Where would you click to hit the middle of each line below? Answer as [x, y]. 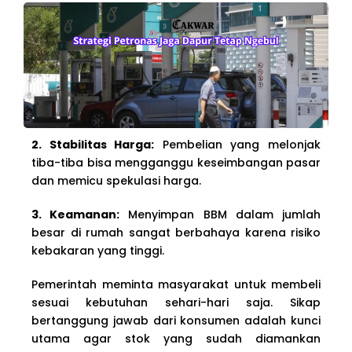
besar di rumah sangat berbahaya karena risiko [176, 232]
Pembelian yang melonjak [238, 144]
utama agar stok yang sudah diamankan [176, 338]
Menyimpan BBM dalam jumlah [220, 214]
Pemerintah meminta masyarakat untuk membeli [176, 284]
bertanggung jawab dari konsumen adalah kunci [176, 320]
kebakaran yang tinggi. [98, 250]
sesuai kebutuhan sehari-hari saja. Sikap [176, 302]
